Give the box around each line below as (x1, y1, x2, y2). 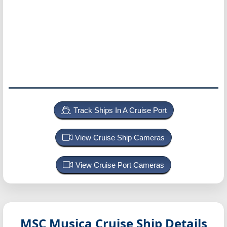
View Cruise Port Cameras (75, 161, 164, 169)
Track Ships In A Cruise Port (73, 106, 167, 115)
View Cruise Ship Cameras (75, 133, 165, 142)
